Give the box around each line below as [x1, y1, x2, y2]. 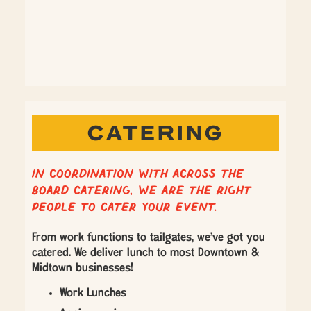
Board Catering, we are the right [32, 185, 251, 198]
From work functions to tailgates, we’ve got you [32, 232, 265, 244]
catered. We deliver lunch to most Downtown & [32, 247, 259, 260]
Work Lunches [60, 287, 126, 300]
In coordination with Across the [32, 169, 244, 181]
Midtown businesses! [32, 262, 133, 275]
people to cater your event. [32, 202, 217, 215]
